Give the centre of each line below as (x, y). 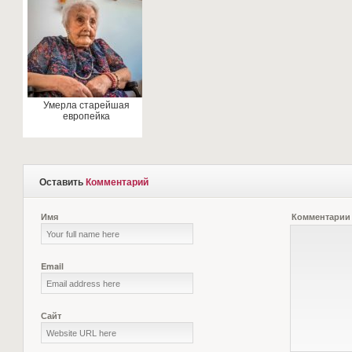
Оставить (62, 181)
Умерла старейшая (86, 105)
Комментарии (321, 216)
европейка (86, 116)
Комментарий (117, 181)
